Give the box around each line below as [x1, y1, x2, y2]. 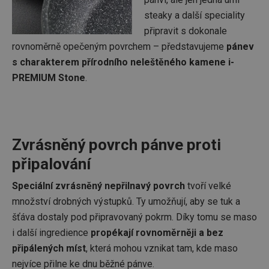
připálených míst [12, 242, 86, 254]
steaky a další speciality [144, 9, 245, 21]
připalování [12, 154, 91, 173]
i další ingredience [12, 226, 91, 238]
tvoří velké [185, 180, 231, 192]
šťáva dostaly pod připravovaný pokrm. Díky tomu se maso [12, 211, 257, 223]
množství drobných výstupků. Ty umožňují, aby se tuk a [12, 195, 240, 207]
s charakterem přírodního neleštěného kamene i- [12, 56, 234, 68]
